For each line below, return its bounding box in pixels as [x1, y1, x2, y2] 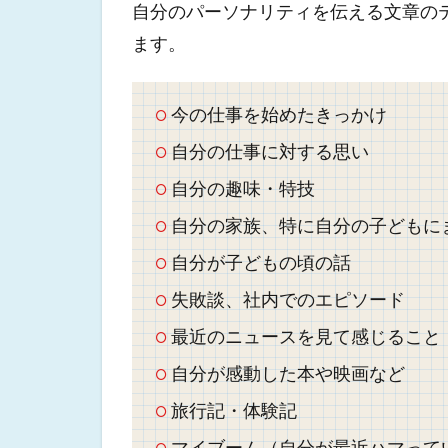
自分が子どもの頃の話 [170, 251, 351, 273]
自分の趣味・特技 [170, 177, 315, 199]
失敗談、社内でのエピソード [170, 288, 405, 310]
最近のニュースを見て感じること [170, 325, 441, 347]
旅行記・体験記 [170, 399, 297, 421]
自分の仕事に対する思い [170, 140, 369, 162]
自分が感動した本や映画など [170, 362, 405, 384]
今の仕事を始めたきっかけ [170, 103, 387, 125]
